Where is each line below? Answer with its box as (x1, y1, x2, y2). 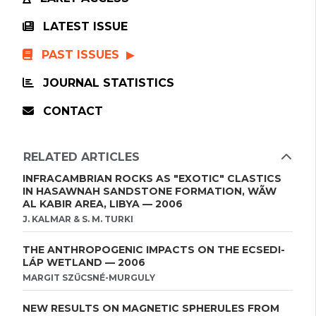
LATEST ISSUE (39, 20, 128, 33)
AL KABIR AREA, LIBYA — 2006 (23, 197, 183, 210)
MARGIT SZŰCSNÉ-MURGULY (23, 272, 155, 283)
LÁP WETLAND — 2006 (23, 256, 145, 269)
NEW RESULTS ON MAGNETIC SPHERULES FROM (23, 302, 279, 315)
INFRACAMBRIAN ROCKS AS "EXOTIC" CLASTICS (23, 172, 281, 185)
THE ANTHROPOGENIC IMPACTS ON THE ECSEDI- (23, 243, 285, 256)
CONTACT (39, 104, 103, 118)
